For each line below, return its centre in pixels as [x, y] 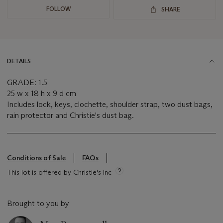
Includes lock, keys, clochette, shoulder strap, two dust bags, [110, 105]
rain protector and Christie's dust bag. [70, 115]
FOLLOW [58, 9]
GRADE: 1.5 [27, 83]
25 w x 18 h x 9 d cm [42, 94]
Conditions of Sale [36, 158]
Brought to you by [38, 204]
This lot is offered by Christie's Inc [59, 172]
